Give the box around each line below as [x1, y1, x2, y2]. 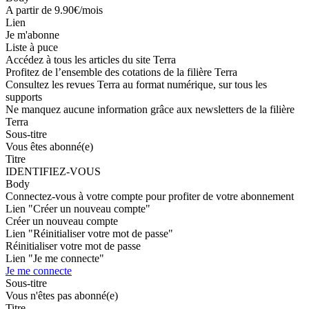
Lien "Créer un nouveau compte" [6, 203, 150, 215]
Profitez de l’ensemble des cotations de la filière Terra [6, 66, 237, 79]
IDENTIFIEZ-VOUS [6, 166, 101, 178]
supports [6, 91, 42, 103]
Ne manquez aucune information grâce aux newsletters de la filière [6, 103, 295, 116]
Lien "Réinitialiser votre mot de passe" [6, 228, 173, 240]
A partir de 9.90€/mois [6, 4, 103, 17]
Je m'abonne [6, 29, 59, 41]
